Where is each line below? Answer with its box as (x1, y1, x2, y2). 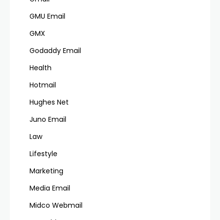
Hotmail (29, 80, 56, 90)
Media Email (29, 183, 70, 193)
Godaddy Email (29, 46, 81, 56)
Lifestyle (29, 149, 57, 159)
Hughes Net (29, 97, 69, 108)
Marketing (29, 166, 63, 176)
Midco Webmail (29, 200, 82, 211)
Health (29, 63, 52, 73)
